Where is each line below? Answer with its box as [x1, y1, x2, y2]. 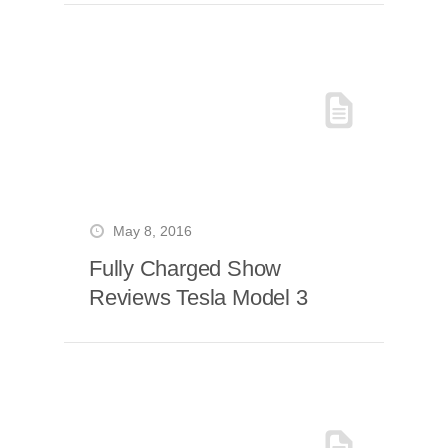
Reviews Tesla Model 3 [89, 285, 308, 310]
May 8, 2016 [113, 224, 192, 239]
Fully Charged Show [89, 256, 282, 281]
